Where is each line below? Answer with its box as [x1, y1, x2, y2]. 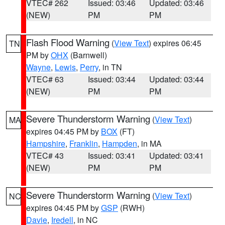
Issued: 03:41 [87, 150, 136, 161]
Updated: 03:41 [149, 150, 204, 161]
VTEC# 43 [26, 150, 64, 161]
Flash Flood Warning [26, 36, 109, 49]
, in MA [137, 138, 162, 149]
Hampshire [26, 138, 65, 149]
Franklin [69, 138, 98, 149]
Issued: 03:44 [87, 73, 136, 85]
